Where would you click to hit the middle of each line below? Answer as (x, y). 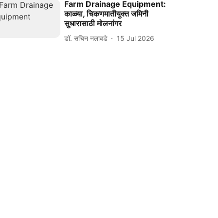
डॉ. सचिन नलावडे (86, 38)
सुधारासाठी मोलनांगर (93, 24)
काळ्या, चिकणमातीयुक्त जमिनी (107, 14)
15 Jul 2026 (136, 38)
